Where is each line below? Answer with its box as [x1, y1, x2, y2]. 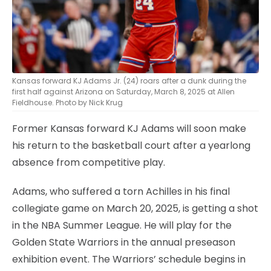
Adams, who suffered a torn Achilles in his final [12, 184, 230, 198]
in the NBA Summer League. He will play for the [12, 218, 232, 232]
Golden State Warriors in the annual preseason [12, 235, 235, 249]
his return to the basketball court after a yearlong [12, 138, 250, 152]
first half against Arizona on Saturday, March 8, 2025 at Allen [12, 86, 235, 97]
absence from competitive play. [12, 155, 165, 169]
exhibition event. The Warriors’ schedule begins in [12, 252, 246, 266]
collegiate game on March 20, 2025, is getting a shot [12, 201, 258, 215]
